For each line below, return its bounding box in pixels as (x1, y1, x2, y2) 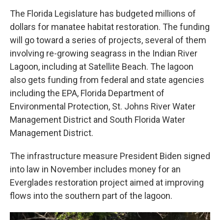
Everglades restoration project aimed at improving (10, 177, 204, 188)
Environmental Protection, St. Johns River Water (10, 101, 195, 111)
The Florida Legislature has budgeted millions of (10, 8, 196, 19)
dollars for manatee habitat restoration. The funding (10, 22, 210, 32)
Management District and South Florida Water (10, 114, 185, 125)
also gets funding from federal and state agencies (10, 75, 204, 85)
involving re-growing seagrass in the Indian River (10, 48, 197, 58)
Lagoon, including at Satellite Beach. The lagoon (10, 61, 193, 72)
